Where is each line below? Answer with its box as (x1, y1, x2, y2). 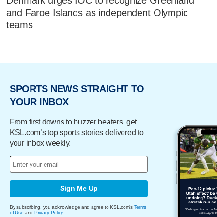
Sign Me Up (60, 185, 98, 193)
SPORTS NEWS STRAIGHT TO (10, 83, 144, 94)
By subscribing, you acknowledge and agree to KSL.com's (10, 204, 134, 210)
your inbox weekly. (10, 139, 71, 147)
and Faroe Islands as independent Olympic (6, 7, 188, 18)
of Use (10, 209, 24, 215)
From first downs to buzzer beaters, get (10, 117, 137, 126)
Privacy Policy (34, 209, 63, 215)
